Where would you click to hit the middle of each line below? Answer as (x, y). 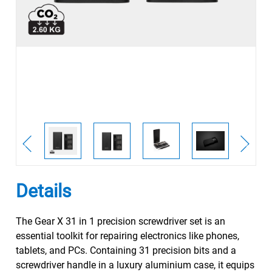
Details (43, 191)
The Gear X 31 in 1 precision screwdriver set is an (120, 221)
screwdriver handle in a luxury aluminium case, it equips (135, 265)
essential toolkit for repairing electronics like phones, (127, 236)
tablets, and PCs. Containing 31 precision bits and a (126, 250)
